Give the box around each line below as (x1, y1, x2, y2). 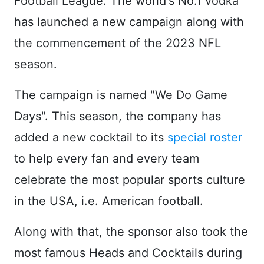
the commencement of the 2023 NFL (14, 35, 221, 50)
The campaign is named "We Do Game (14, 87, 227, 102)
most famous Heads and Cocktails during (14, 245, 242, 260)
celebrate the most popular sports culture (14, 172, 245, 187)
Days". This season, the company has (14, 108, 221, 123)
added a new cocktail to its (14, 130, 167, 144)
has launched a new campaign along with (14, 14, 244, 29)
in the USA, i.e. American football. (14, 193, 203, 208)
